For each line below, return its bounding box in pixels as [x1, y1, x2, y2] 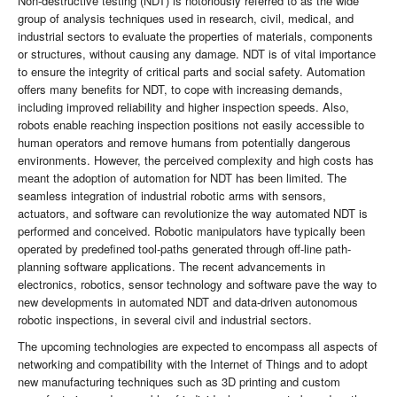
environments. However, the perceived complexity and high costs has [18, 152, 374, 169]
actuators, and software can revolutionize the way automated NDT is [18, 205, 368, 222]
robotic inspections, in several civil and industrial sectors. [18, 311, 312, 329]
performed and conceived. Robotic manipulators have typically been [18, 222, 365, 240]
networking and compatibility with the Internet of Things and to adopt [18, 355, 368, 373]
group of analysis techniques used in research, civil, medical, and [18, 10, 354, 27]
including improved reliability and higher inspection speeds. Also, [18, 98, 349, 116]
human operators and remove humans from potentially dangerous [18, 134, 351, 152]
